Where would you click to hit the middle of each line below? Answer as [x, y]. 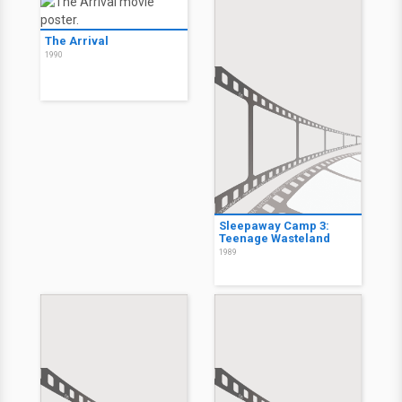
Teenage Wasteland [275, 239]
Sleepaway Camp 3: [274, 226]
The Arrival [77, 41]
